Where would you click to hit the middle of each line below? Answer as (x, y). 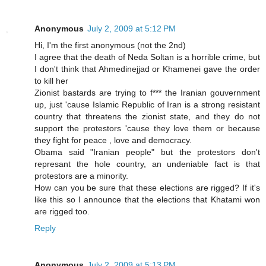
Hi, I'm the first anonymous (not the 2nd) (110, 45)
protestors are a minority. (81, 175)
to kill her (51, 80)
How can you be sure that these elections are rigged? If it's (147, 187)
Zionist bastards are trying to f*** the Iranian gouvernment (147, 92)
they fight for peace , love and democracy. (113, 140)
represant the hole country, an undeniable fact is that (147, 164)
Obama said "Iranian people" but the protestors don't (147, 152)
